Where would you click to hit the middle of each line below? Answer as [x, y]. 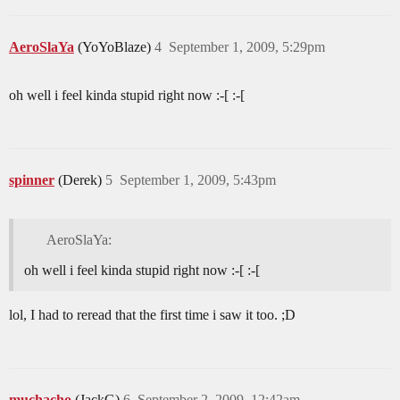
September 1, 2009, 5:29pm [247, 47]
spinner [32, 180]
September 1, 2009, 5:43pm [198, 180]
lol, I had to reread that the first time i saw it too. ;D [152, 315]
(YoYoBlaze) [116, 47]
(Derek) [82, 180]
